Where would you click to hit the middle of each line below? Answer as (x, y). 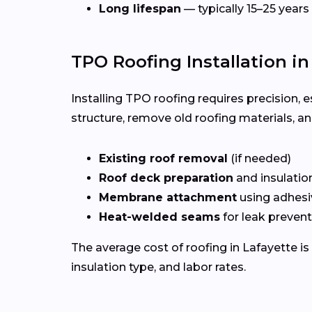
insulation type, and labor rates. (158, 267)
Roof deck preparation (166, 178)
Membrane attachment (168, 198)
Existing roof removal (163, 159)
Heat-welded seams (159, 217)
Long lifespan (140, 9)
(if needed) (259, 159)
